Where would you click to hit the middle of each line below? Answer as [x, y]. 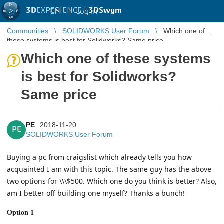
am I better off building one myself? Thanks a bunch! [96, 193]
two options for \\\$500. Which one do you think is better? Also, [112, 181]
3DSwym [105, 10]
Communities [28, 31]
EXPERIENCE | [62, 10]
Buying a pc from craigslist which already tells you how [99, 157]
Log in [87, 11]
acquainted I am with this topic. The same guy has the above [109, 169]
